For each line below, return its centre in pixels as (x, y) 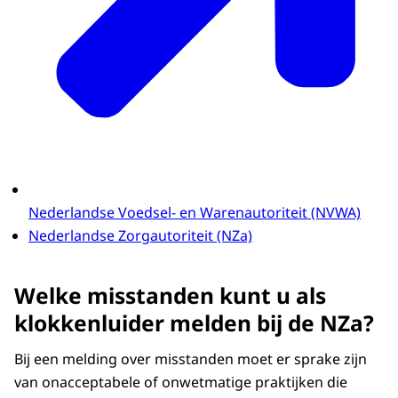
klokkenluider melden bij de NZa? (194, 322)
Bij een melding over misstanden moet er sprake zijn (191, 358)
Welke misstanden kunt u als (170, 295)
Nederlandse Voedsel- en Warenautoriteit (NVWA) (195, 213)
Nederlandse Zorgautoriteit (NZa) (140, 236)
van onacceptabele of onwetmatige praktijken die (181, 382)
